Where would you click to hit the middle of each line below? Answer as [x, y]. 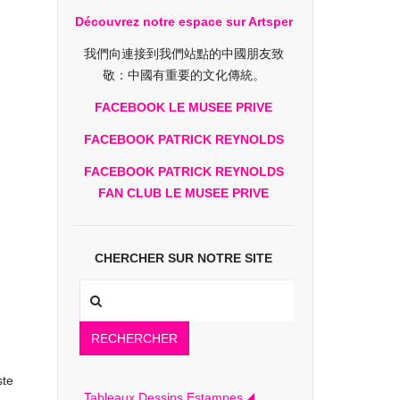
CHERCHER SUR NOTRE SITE [183, 258]
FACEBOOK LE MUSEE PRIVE [183, 107]
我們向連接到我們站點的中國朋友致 [183, 54]
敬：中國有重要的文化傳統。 [183, 75]
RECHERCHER [134, 338]
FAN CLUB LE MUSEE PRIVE [183, 193]
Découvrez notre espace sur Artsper [183, 21]
